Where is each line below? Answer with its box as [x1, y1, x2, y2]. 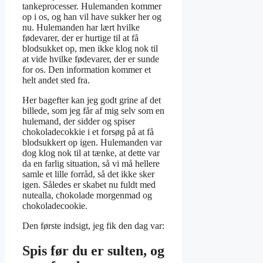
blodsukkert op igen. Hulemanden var [22, 137, 162, 148]
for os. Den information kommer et [22, 65, 151, 75]
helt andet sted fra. [22, 75, 90, 86]
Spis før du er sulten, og [22, 243, 164, 259]
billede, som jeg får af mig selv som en [22, 106, 164, 116]
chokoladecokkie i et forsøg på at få [22, 127, 154, 137]
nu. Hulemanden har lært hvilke [22, 22, 140, 33]
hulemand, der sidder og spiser [22, 116, 135, 127]
